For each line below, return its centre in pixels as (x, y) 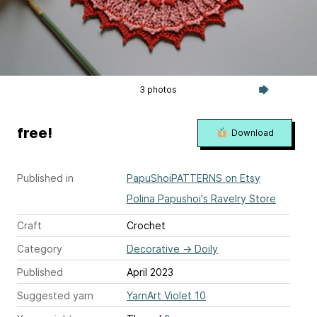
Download (252, 133)
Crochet (146, 225)
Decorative (153, 249)
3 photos (158, 90)
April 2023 (150, 272)
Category (40, 249)
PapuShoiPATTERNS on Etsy (194, 178)
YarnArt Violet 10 (166, 295)
